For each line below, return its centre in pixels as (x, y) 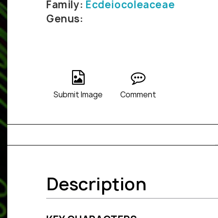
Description (96, 184)
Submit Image (78, 95)
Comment (138, 95)
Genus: (65, 19)
